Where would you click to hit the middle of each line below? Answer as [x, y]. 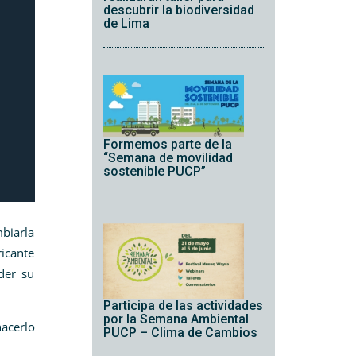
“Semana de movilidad [168, 158]
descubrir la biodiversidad [178, 10]
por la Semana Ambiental [176, 319]
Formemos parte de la [167, 145]
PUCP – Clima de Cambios [180, 332]
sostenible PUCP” [154, 172]
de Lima [126, 24]
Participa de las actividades [183, 305]
